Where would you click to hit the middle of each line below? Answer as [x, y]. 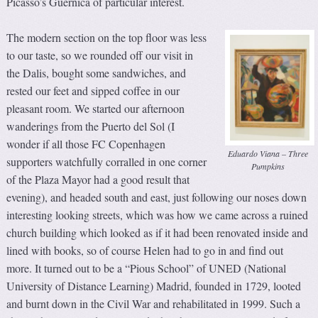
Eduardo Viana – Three [268, 154]
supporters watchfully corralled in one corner [107, 161]
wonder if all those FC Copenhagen [86, 144]
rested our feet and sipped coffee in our [93, 91]
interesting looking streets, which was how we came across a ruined [158, 215]
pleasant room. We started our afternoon [96, 108]
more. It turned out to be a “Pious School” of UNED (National [147, 268]
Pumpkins [268, 166]
